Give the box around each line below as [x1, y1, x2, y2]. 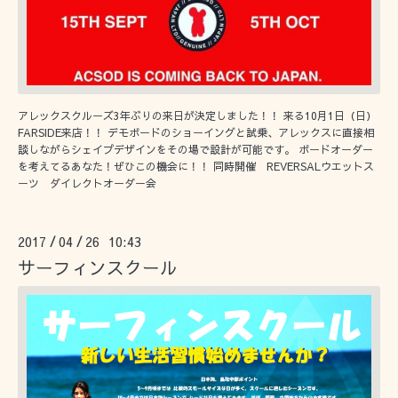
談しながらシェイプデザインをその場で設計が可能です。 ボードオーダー [18, 141, 373, 156]
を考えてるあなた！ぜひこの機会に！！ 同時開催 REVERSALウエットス [18, 158, 374, 173]
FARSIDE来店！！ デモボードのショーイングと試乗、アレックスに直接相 [18, 124, 374, 139]
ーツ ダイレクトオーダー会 [18, 175, 156, 190]
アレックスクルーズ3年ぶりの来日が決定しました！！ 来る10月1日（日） [18, 107, 377, 123]
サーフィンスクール [18, 254, 178, 279]
